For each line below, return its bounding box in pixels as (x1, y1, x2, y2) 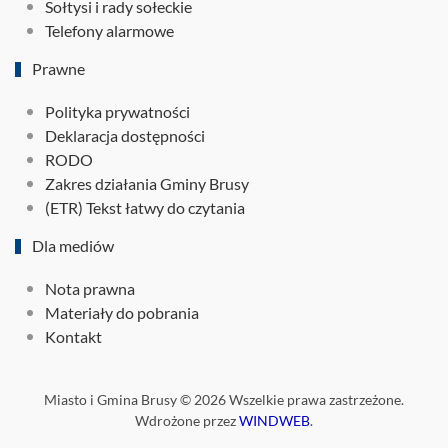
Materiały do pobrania (45, 303, 199, 322)
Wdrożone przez (135, 412, 239, 429)
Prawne (28, 59, 85, 78)
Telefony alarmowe (45, 21, 174, 40)
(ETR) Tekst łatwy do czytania (45, 198, 245, 217)
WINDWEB (239, 412, 310, 429)
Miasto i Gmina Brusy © (44, 391, 194, 408)
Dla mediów (28, 236, 114, 255)
